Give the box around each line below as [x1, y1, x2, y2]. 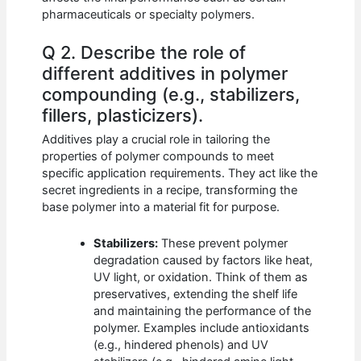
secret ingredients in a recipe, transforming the [42, 183, 298, 198]
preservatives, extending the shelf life [93, 286, 298, 301]
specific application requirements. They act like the [42, 166, 318, 181]
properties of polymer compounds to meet [42, 149, 275, 164]
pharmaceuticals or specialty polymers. [42, 6, 255, 22]
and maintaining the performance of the [93, 303, 312, 318]
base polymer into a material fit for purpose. [42, 200, 280, 215]
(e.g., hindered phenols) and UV [93, 337, 269, 352]
